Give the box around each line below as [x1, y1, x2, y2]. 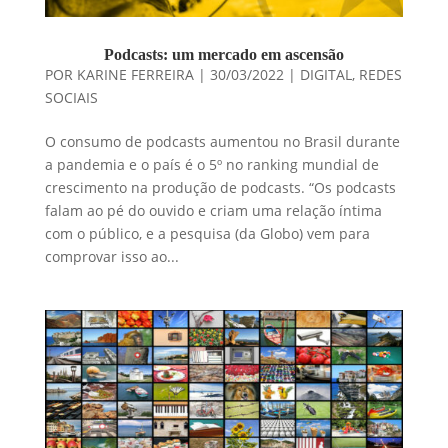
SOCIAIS [44, 87, 98, 107]
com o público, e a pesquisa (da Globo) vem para [44, 223, 370, 243]
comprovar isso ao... [44, 246, 179, 266]
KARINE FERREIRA [76, 64, 194, 84]
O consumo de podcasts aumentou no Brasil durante [44, 131, 400, 151]
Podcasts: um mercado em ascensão [103, 45, 344, 63]
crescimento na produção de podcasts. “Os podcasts [44, 177, 396, 197]
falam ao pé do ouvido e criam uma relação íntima [44, 200, 382, 220]
